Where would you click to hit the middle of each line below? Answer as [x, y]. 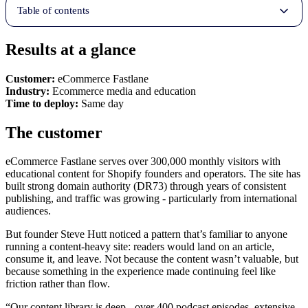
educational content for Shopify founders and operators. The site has [153, 174]
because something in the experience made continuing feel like [141, 272]
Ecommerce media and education [124, 91]
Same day [102, 103]
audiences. [28, 211]
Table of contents [53, 11]
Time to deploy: [43, 103]
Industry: [29, 91]
